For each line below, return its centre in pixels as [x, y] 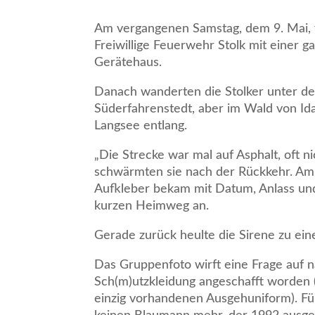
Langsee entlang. [141, 126]
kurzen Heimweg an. [152, 206]
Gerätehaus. [128, 63]
